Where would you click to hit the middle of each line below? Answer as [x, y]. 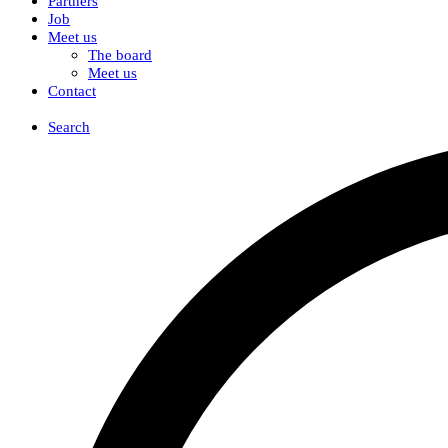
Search [69, 127]
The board [120, 55]
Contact [72, 91]
